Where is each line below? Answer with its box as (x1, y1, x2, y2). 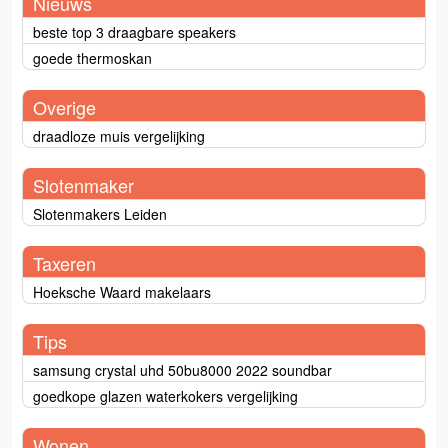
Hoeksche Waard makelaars (33, 282, 211, 303)
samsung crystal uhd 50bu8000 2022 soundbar (33, 360, 332, 381)
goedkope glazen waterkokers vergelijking (33, 386, 298, 407)
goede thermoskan (33, 48, 152, 69)
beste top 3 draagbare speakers (33, 22, 236, 43)
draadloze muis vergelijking (33, 126, 205, 147)
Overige (33, 94, 96, 121)
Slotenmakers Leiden (33, 204, 167, 225)
